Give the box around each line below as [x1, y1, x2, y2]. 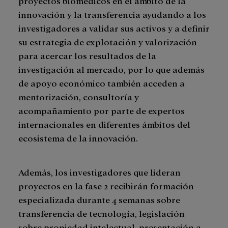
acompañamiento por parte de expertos [18, 105, 185, 116]
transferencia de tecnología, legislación [18, 208, 185, 219]
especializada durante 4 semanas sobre [18, 194, 180, 205]
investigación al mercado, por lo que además [18, 64, 205, 75]
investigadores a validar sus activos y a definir [18, 22, 210, 34]
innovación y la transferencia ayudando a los [18, 9, 206, 20]
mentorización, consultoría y [18, 91, 139, 102]
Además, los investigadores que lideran [18, 166, 181, 178]
